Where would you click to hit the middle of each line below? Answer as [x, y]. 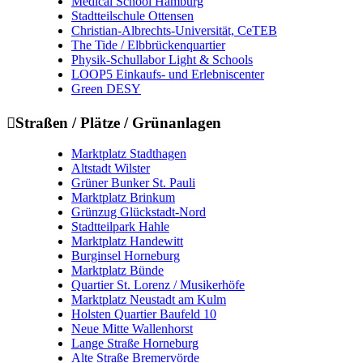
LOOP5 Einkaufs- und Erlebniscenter [168, 74]
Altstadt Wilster [111, 169]
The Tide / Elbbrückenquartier [148, 45]
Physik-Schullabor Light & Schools [162, 59]
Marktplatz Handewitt [127, 241]
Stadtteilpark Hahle [120, 227]
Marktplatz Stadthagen [129, 154]
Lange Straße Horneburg [135, 344]
